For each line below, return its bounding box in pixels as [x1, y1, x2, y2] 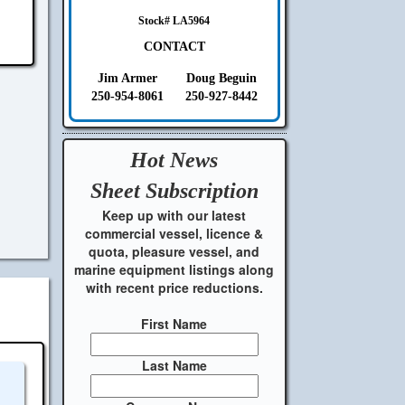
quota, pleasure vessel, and [89, 241, 260, 260]
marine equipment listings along [74, 259, 275, 278]
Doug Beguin [185, 71, 257, 85]
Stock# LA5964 [138, 14, 211, 27]
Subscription [139, 178, 259, 202]
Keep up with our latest [102, 205, 247, 224]
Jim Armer [97, 71, 157, 85]
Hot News [130, 147, 219, 172]
